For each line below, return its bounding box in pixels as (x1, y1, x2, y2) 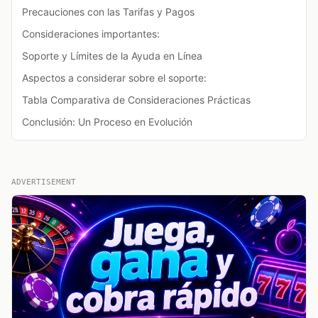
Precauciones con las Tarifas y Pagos (22, 5, 194, 18)
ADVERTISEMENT (11, 177, 76, 187)
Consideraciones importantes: (22, 27, 160, 40)
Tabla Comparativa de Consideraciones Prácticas (22, 93, 251, 106)
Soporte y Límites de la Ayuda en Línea (22, 49, 202, 62)
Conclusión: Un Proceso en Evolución (22, 115, 192, 128)
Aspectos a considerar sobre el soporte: (22, 71, 207, 84)
